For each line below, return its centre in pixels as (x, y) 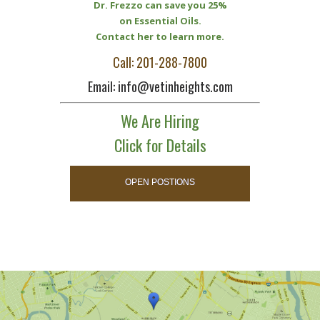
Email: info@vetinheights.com (160, 86)
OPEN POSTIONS (160, 182)
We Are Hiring (160, 120)
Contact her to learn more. (160, 36)
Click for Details (160, 145)
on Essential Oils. (160, 21)
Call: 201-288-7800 (160, 62)
